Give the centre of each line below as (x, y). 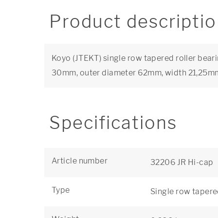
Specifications (113, 123)
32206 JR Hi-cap (182, 162)
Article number (80, 161)
